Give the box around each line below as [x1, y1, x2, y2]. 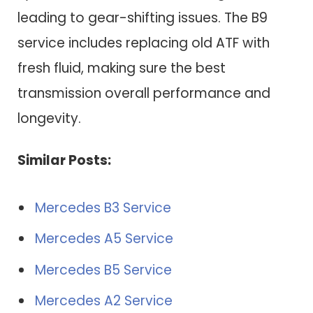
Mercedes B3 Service [35, 198, 171, 217]
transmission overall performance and [17, 83, 270, 103]
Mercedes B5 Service [35, 260, 172, 279]
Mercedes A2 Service [35, 291, 173, 310]
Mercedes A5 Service [35, 229, 173, 249]
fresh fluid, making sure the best [17, 58, 226, 78]
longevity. [17, 108, 81, 128]
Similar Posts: [17, 151, 111, 170]
